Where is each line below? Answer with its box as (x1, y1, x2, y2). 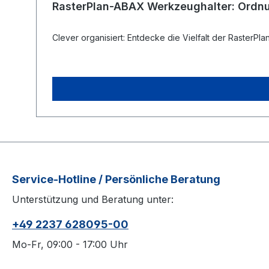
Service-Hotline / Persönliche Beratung (12, 173, 220, 186)
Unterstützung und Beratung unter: (12, 193, 174, 206)
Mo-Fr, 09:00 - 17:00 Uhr (12, 238, 128, 251)
